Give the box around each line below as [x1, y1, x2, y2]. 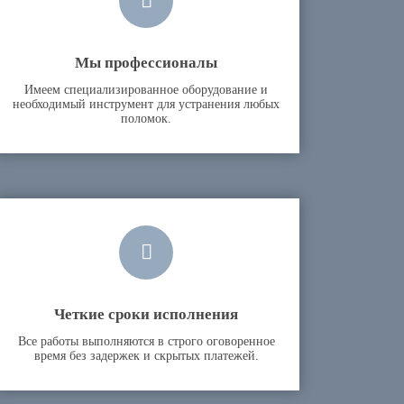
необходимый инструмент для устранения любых [13, 97, 280, 111]
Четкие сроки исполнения [54, 302, 239, 325]
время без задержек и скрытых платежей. [33, 349, 259, 363]
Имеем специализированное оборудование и [24, 83, 269, 96]
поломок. [121, 112, 172, 125]
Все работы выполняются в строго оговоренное [17, 335, 275, 348]
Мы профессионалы [75, 50, 218, 73]
